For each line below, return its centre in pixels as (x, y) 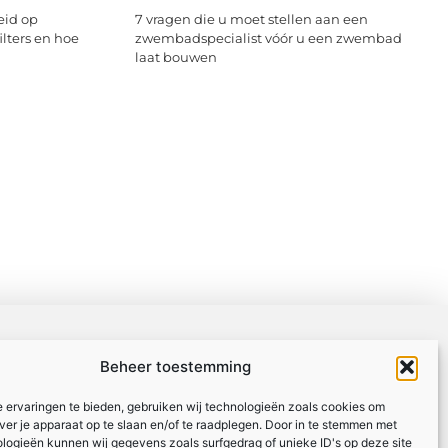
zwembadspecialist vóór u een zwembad (268, 38)
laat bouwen (175, 57)
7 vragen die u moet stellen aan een (251, 19)
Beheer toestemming (175, 366)
